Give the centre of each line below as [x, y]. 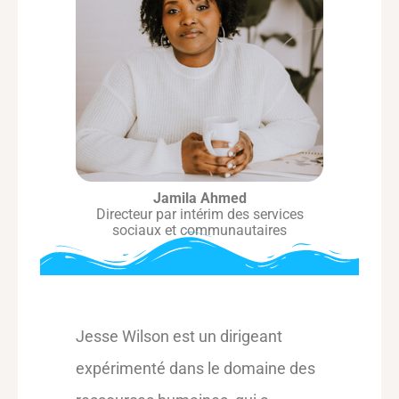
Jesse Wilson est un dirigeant [179, 336]
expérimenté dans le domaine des [195, 368]
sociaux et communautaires [199, 230]
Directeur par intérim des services [199, 214]
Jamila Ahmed [199, 198]
